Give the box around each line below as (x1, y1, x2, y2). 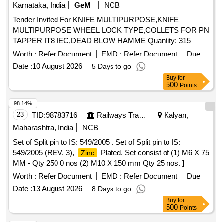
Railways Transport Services (139, 111, 146, 120)
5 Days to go (92, 62, 131, 71)
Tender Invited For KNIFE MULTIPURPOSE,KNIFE (13, 15, 179, 24)
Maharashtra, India (13, 123, 73, 132)
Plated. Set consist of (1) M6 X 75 (99, 148, 209, 157)
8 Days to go (92, 185, 131, 193)
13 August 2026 (32, 184, 82, 193)
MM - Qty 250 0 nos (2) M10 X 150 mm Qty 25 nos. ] (13, 159, 184, 167)
